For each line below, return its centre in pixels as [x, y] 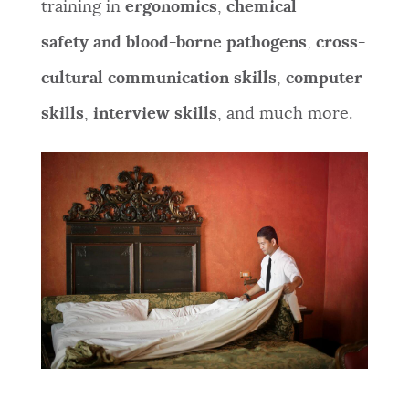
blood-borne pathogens [216, 42]
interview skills [155, 114]
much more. [308, 114]
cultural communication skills [158, 78]
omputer [328, 78]
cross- [340, 42]
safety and [83, 42]
